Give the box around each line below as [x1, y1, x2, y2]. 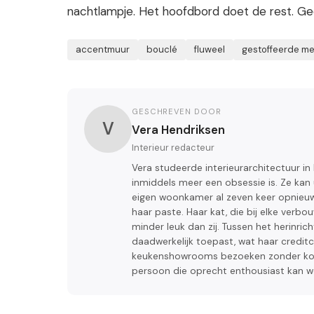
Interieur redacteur [132, 142, 214, 154]
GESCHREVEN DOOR [132, 107, 221, 117]
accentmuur [76, 43, 130, 56]
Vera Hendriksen [132, 122, 225, 138]
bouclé [146, 43, 177, 56]
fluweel [194, 43, 225, 56]
